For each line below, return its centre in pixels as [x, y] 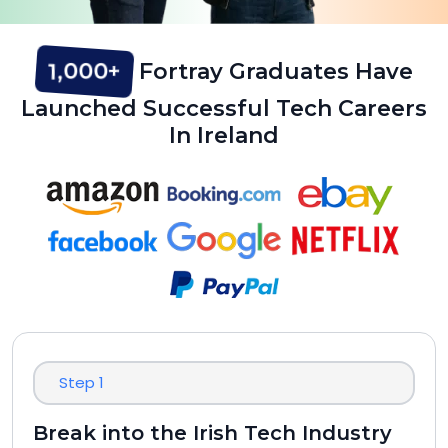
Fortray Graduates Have [272, 71]
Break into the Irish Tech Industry [214, 433]
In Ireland [224, 135]
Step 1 [81, 382]
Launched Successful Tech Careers [224, 108]
